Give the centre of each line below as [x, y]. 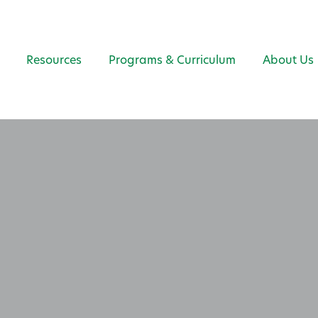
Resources [54, 60]
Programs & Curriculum [172, 60]
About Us [289, 60]
